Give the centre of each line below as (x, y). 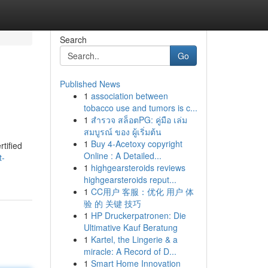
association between (129, 96)
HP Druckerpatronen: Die (138, 215)
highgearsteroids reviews (138, 167)
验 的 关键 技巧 (112, 203)
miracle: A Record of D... (130, 251)
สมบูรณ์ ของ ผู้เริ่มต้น (122, 132)
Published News (90, 84)
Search (73, 39)
